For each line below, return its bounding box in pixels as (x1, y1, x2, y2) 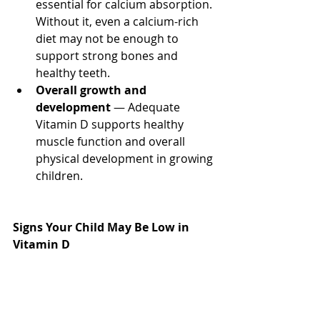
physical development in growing (36, 151, 216, 167)
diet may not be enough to (36, 31, 181, 47)
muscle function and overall (36, 134, 188, 150)
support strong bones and (36, 48, 181, 64)
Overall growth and (36, 82, 149, 99)
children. (36, 168, 83, 184)
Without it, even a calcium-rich (36, 14, 201, 30)
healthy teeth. (36, 65, 110, 81)
